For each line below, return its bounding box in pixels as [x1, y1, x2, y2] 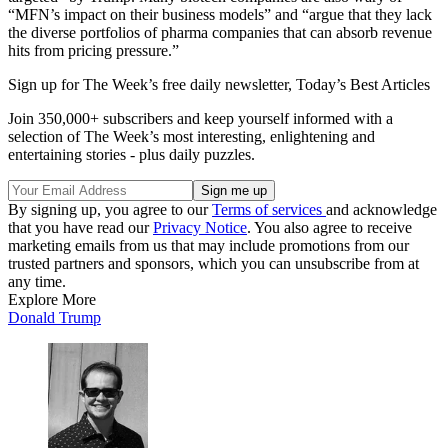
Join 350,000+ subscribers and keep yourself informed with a [8, 110, 393, 128]
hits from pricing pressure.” [8, 42, 179, 60]
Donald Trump [8, 309, 101, 327]
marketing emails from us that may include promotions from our [8, 237, 409, 255]
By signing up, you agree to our [8, 201, 212, 219]
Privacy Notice [153, 219, 247, 237]
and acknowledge [326, 201, 437, 219]
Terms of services [212, 201, 326, 219]
